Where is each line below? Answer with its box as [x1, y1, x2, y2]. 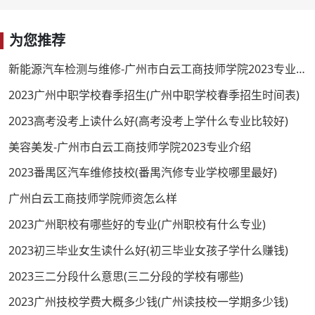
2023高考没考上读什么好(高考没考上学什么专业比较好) [8, 112, 288, 129]
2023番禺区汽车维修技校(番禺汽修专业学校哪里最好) [8, 165, 277, 181]
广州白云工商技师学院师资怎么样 [8, 191, 177, 207]
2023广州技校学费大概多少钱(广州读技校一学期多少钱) [8, 294, 288, 310]
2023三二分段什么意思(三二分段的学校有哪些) [8, 268, 243, 284]
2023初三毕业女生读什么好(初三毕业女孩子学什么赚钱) [8, 242, 288, 258]
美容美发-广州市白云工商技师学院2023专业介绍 [8, 139, 251, 155]
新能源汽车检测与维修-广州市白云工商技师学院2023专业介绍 [296, 61, 305, 77]
